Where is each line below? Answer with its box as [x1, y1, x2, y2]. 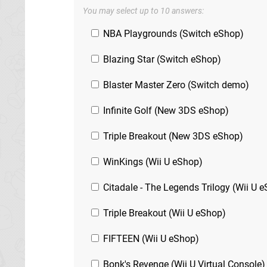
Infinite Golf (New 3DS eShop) [101, 104, 229, 116]
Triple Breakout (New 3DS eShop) [101, 130, 243, 142]
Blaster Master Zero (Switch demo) [101, 79, 249, 91]
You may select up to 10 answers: [83, 5, 204, 16]
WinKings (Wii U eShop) [101, 156, 203, 167]
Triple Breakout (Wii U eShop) [101, 207, 226, 219]
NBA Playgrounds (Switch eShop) [101, 27, 244, 39]
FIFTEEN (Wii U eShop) [101, 232, 199, 244]
